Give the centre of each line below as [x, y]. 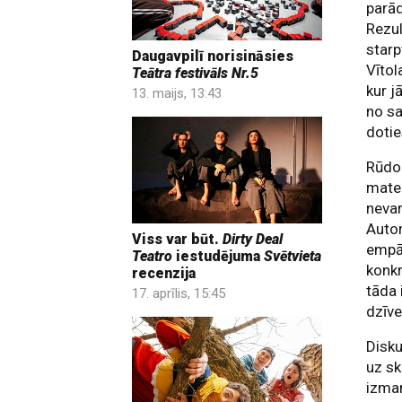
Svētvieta [293, 257]
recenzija [164, 274]
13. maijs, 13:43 [177, 93]
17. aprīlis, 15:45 [179, 294]
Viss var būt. [177, 240]
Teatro [152, 257]
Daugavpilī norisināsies [213, 56]
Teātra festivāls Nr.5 [195, 73]
